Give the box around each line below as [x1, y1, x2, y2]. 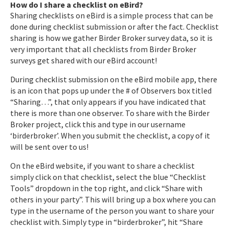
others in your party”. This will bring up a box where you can [10, 194, 216, 204]
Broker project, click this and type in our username [10, 119, 186, 129]
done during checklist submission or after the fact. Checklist [10, 21, 219, 32]
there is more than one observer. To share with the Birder [10, 107, 210, 118]
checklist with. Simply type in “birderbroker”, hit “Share [10, 216, 203, 227]
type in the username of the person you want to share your [10, 205, 214, 216]
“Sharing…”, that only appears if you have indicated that [10, 96, 206, 107]
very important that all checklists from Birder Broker [10, 43, 196, 54]
